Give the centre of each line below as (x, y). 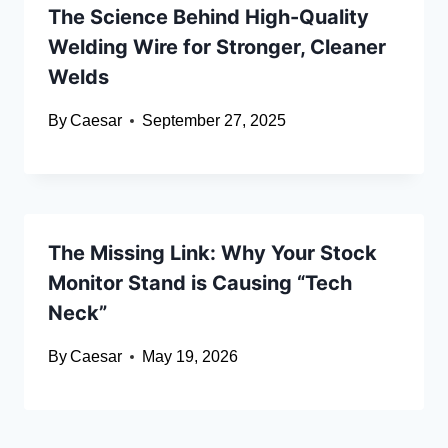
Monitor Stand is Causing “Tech (200, 283)
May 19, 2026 (190, 357)
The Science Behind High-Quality (208, 17)
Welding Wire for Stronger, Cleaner (217, 47)
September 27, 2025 (214, 121)
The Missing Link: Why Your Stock (212, 253)
